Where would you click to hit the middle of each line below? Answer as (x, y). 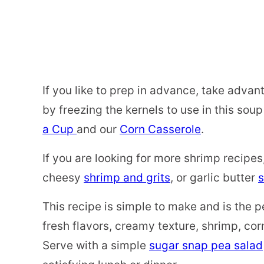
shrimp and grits (127, 178)
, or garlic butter (214, 178)
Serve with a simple (96, 246)
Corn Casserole (160, 130)
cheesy (63, 178)
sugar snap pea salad (206, 246)
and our (98, 130)
